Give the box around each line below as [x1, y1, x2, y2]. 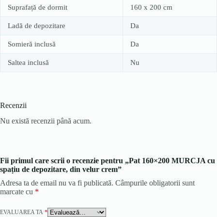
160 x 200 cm [130, 3, 172, 11]
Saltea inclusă [8, 58, 49, 66]
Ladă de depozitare [8, 21, 65, 30]
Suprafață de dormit [8, 3, 67, 11]
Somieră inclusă [8, 40, 56, 48]
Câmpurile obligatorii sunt [115, 179, 195, 187]
